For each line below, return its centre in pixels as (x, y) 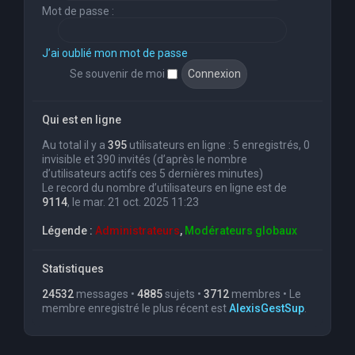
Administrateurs (137, 231)
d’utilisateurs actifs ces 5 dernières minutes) (153, 174)
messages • (105, 294)
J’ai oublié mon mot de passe (115, 53)
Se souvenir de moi (118, 73)
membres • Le (265, 294)
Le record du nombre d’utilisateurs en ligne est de (164, 188)
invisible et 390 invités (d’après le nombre (145, 160)
